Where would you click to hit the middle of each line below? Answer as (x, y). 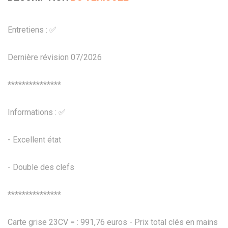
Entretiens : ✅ (32, 30)
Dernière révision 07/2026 (55, 57)
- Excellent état (34, 139)
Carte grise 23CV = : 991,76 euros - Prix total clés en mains (113, 222)
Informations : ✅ (37, 112)
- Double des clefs (41, 167)
